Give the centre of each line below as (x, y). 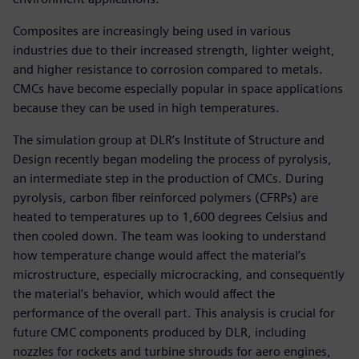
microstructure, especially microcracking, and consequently (179, 274)
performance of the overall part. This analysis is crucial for (174, 313)
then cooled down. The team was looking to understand (169, 236)
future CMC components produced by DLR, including (159, 332)
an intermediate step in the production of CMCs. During (168, 178)
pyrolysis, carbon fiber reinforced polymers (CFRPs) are (165, 197)
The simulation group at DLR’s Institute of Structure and (169, 139)
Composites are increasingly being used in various (152, 30)
